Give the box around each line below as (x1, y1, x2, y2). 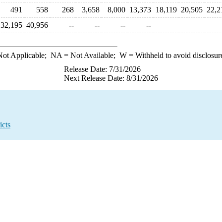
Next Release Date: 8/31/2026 (64, 74, 158, 82)
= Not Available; (61, 51, 119, 59)
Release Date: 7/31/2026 (64, 65, 141, 73)
